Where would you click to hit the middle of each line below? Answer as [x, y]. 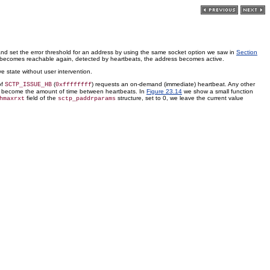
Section [247, 52]
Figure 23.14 [164, 91]
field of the [41, 98]
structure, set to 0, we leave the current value [180, 98]
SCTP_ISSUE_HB [28, 85]
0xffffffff [74, 85]
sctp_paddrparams [87, 99]
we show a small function [218, 91]
